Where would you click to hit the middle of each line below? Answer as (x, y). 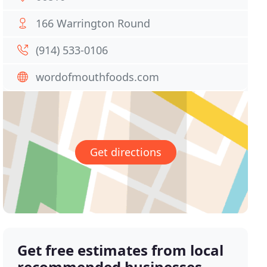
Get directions (125, 152)
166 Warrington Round (93, 23)
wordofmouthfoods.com (98, 77)
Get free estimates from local (121, 250)
